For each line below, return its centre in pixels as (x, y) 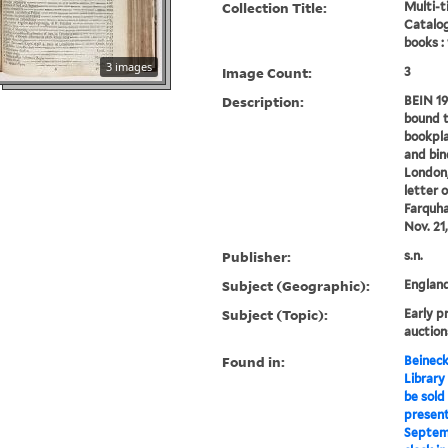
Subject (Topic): (275, 315)
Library (424, 379)
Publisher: (257, 257)
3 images (129, 67)
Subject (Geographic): (296, 286)
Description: (263, 102)
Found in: (254, 362)
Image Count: (267, 73)
